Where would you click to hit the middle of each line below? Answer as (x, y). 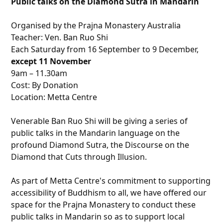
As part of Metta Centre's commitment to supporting (111, 181)
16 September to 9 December (142, 50)
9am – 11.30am (39, 73)
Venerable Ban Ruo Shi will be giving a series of (100, 121)
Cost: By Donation (45, 85)
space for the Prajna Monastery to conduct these (104, 205)
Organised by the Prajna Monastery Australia (96, 26)
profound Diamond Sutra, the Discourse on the (100, 145)
